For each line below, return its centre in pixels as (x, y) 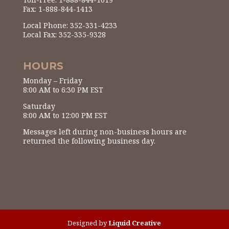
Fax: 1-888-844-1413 (58, 9)
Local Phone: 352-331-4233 (70, 26)
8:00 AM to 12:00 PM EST (65, 115)
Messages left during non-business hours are (105, 131)
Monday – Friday (52, 80)
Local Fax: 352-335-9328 (64, 35)
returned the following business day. (89, 141)
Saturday (39, 106)
